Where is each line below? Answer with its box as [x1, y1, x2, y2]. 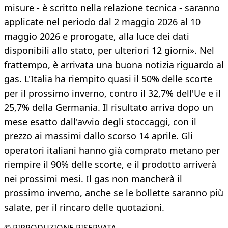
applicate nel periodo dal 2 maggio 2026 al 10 [4, 16, 201, 28]
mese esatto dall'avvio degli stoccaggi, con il [4, 116, 196, 128]
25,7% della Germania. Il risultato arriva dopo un [4, 101, 213, 114]
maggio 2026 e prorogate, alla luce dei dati [4, 30, 189, 43]
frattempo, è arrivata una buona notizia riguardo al [4, 59, 224, 71]
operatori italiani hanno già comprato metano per [4, 144, 220, 157]
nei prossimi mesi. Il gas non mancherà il [4, 173, 182, 185]
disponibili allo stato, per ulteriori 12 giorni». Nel [4, 44, 214, 57]
